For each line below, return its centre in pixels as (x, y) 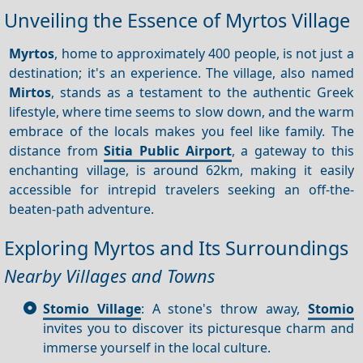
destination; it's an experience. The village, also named (181, 73)
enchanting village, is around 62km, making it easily (181, 170)
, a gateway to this (293, 150)
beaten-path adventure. (82, 209)
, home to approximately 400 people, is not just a (204, 53)
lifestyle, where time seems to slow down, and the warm (181, 111)
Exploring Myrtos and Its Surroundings (176, 248)
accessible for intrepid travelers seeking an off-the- (181, 189)
